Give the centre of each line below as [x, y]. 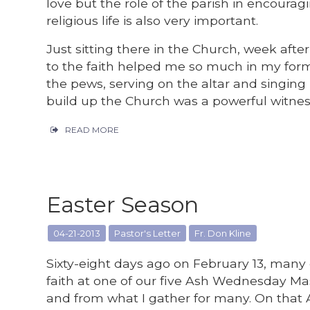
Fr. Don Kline [223, 234]
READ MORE [92, 130]
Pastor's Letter [148, 234]
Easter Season [123, 205]
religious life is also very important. [153, 20]
